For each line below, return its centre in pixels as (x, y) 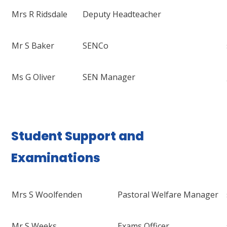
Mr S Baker (33, 46)
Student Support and (78, 136)
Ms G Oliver (34, 77)
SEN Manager (109, 77)
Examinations (56, 158)
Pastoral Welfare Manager (168, 195)
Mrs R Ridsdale (40, 14)
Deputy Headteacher (122, 14)
